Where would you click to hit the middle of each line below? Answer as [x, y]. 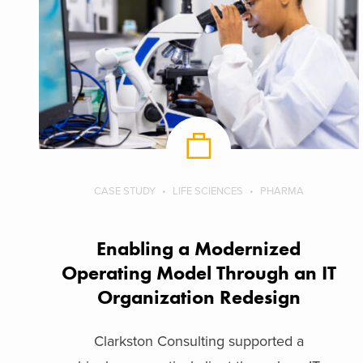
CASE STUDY [124, 191]
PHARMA [282, 191]
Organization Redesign [199, 297]
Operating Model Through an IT [199, 272]
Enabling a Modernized [199, 248]
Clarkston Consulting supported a [199, 341]
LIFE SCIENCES [207, 191]
